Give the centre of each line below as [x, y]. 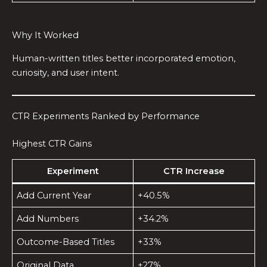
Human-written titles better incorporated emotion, [124, 58]
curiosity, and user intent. [66, 72]
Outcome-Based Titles [66, 242]
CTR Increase [194, 171]
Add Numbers [48, 219]
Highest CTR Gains [52, 143]
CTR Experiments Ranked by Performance [106, 117]
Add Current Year [54, 196]
